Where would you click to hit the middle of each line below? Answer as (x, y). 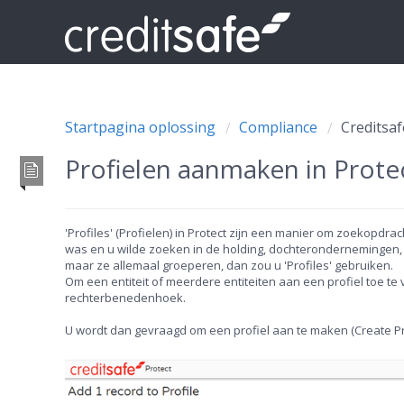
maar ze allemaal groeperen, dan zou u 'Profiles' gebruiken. (229, 265)
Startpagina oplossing (142, 127)
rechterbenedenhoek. (125, 298)
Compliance (278, 127)
